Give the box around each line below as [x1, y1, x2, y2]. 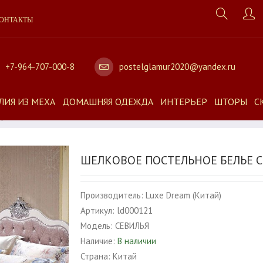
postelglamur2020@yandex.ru [119, 60, 235, 72]
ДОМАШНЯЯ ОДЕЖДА [62, 96, 153, 107]
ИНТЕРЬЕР [160, 96, 207, 107]
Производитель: [80, 190, 144, 201]
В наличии [117, 235, 157, 247]
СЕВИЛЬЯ [115, 220, 150, 231]
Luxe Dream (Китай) [146, 190, 222, 201]
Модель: [80, 220, 113, 231]
